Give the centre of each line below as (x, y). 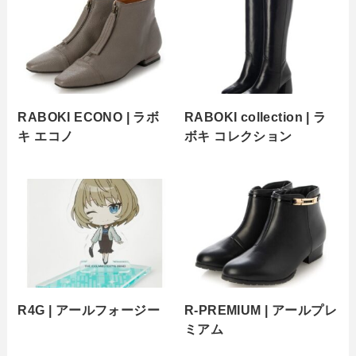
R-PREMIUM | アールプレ (261, 310)
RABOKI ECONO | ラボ (89, 116)
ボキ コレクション (238, 135)
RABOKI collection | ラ (255, 116)
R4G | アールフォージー (89, 310)
